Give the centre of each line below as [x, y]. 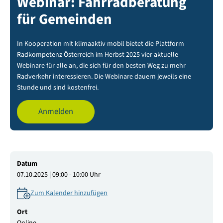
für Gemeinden [64, 19]
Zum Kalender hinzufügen [69, 193]
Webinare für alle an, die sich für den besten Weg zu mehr [101, 65]
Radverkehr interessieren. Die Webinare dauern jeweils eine [104, 76]
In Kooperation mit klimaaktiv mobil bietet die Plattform [100, 44]
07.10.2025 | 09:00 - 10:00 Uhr [58, 174]
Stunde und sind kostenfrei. [57, 87]
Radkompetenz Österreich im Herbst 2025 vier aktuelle [97, 55]
